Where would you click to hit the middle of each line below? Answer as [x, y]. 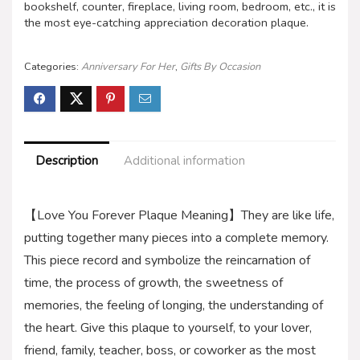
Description [67, 160]
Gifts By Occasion [220, 66]
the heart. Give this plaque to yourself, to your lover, [168, 327]
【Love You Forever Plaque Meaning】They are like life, [179, 215]
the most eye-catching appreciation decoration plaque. [166, 22]
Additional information [184, 160]
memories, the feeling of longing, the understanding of [174, 305]
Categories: [53, 66]
